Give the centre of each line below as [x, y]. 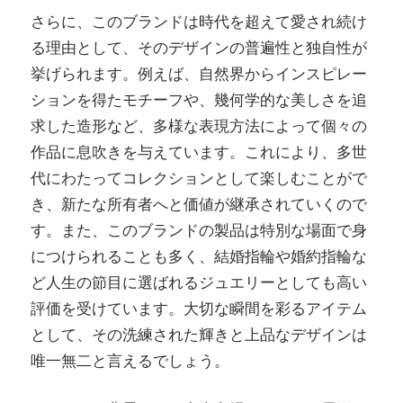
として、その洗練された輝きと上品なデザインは [199, 334]
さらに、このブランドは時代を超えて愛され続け [199, 21]
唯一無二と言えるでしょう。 [130, 360]
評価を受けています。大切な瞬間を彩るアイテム [199, 308]
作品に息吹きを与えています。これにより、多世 [199, 152]
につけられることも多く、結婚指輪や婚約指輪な [199, 256]
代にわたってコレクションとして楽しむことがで [199, 178]
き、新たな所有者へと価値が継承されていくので [199, 204]
